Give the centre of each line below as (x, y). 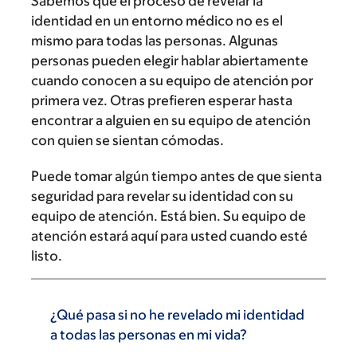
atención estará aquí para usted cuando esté (169, 236)
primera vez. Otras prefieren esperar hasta (162, 100)
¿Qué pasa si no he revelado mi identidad (177, 315)
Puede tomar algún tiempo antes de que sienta (177, 176)
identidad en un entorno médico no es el (157, 21)
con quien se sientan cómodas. (127, 140)
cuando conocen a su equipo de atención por (172, 80)
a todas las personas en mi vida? (149, 335)
